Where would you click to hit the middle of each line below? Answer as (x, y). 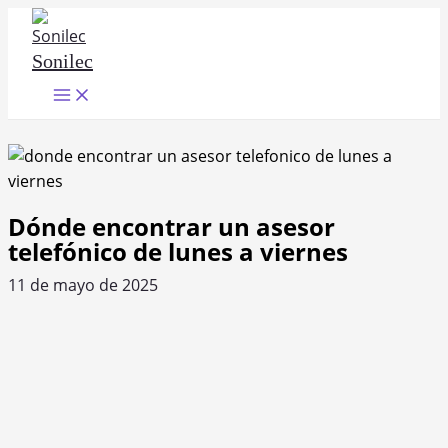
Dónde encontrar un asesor (171, 226)
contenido (45, 69)
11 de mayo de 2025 (83, 284)
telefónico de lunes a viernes (178, 251)
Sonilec (62, 61)
